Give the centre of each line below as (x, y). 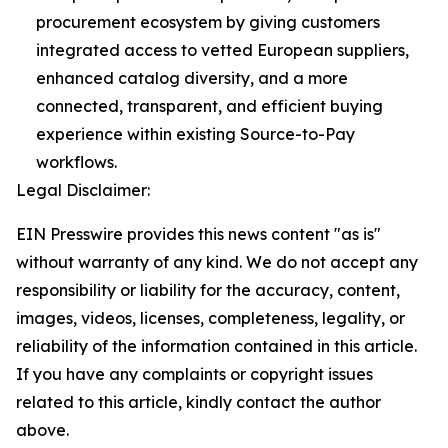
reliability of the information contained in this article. (216, 346)
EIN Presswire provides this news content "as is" (198, 234)
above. (42, 430)
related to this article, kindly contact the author (198, 402)
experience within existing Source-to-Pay (195, 134)
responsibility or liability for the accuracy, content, (208, 290)
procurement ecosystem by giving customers (208, 22)
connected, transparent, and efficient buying (209, 106)
